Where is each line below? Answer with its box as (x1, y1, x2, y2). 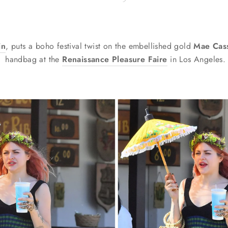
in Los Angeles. (167, 53, 226, 65)
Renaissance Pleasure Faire (62, 53, 167, 65)
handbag (5, 53, 37, 65)
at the (39, 53, 63, 65)
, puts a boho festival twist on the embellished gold (6, 40, 194, 52)
